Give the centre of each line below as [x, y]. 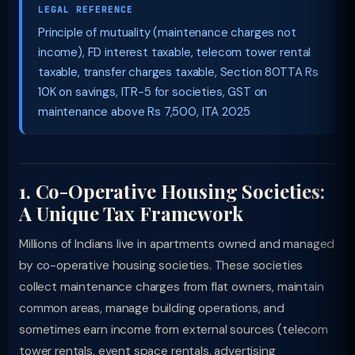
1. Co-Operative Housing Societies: [172, 191]
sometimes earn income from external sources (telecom [174, 330]
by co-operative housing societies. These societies [161, 265]
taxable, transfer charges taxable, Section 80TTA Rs [179, 72]
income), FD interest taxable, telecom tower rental [175, 52]
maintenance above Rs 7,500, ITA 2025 [144, 112]
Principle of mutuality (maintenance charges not [167, 32]
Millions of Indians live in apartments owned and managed [177, 244]
